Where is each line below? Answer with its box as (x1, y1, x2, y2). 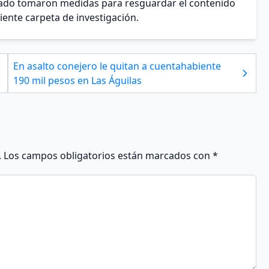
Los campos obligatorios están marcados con (4, 149, 213, 163)
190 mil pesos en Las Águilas (13, 74, 142, 88)
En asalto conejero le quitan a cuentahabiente (13, 59, 222, 73)
